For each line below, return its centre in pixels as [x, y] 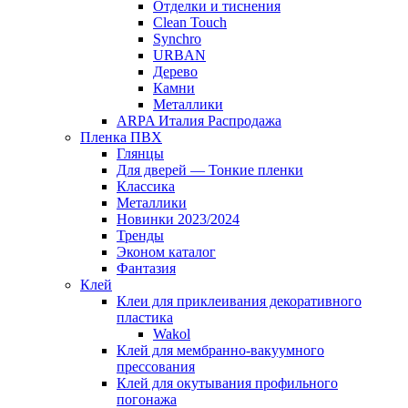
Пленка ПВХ [121, 137]
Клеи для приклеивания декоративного [239, 301]
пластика [145, 317]
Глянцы [140, 153]
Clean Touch [190, 22]
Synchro [177, 38]
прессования [156, 366]
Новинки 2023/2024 [178, 219]
